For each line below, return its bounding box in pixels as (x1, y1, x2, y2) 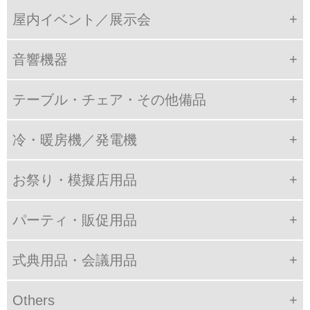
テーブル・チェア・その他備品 (12, 91, 206, 107)
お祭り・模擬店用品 (12, 172, 137, 188)
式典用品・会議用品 (12, 252, 137, 268)
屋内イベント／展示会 (12, 11, 151, 27)
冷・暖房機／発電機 (12, 131, 137, 147)
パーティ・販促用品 (12, 212, 137, 228)
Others (12, 292, 55, 308)
